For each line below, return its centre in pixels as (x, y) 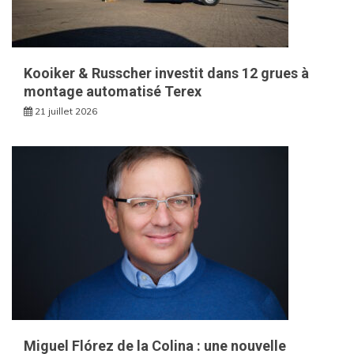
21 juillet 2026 (66, 111)
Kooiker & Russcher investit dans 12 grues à (166, 73)
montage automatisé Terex (113, 91)
